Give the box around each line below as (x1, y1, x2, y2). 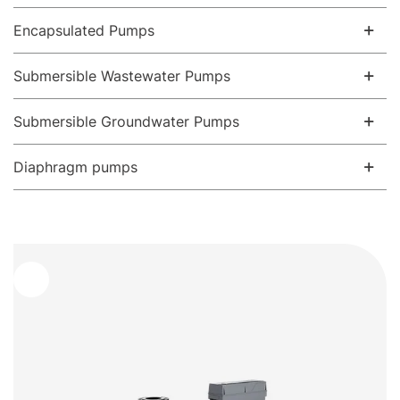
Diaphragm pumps (13, 158, 137, 176)
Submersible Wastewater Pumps (13, 67, 230, 85)
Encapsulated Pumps (13, 21, 154, 39)
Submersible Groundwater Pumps (13, 112, 239, 130)
